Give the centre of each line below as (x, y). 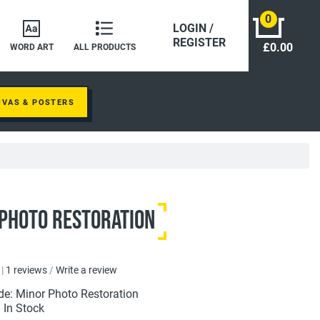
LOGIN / (194, 28)
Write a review (86, 270)
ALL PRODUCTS (104, 47)
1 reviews (26, 270)
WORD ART (31, 47)
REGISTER (200, 42)
